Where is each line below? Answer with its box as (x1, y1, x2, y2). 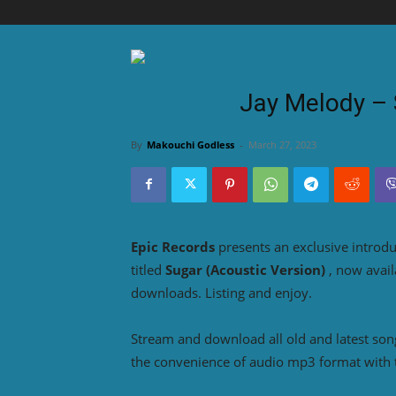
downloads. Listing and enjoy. (131, 283, 312, 301)
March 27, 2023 (248, 137, 316, 151)
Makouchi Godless (147, 137, 234, 151)
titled (131, 260, 165, 278)
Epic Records (131, 237, 215, 255)
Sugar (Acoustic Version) (165, 260, 325, 278)
